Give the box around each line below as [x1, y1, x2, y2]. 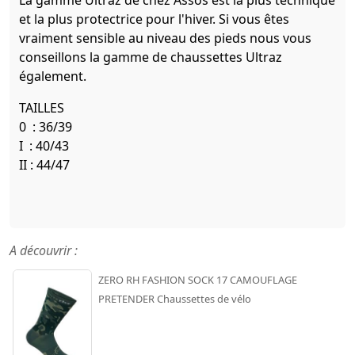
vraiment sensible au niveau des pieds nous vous [19, 29, 311, 48]
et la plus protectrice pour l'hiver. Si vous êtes [19, 10, 289, 29]
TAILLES [19, 99, 64, 117]
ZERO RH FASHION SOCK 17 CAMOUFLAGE [98, 273, 297, 288]
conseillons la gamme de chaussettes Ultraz [19, 48, 282, 67]
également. [19, 67, 86, 86]
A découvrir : [10, 242, 78, 260]
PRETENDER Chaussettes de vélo [98, 292, 251, 307]
